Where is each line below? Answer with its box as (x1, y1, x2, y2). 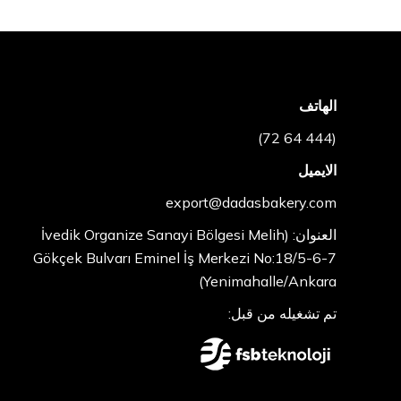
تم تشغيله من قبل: (228, 303, 337, 322)
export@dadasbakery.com (166, 192, 337, 211)
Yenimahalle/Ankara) (203, 271, 337, 290)
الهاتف (299, 96, 337, 115)
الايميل (298, 160, 337, 179)
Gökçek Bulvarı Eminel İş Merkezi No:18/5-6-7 (33, 248, 337, 267)
